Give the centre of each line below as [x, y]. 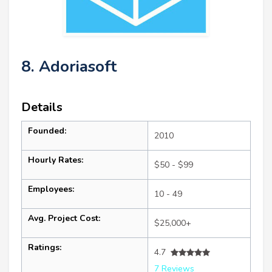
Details [42, 107]
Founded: [47, 131]
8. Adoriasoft [69, 67]
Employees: [51, 189]
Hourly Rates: [56, 160]
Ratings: [45, 248]
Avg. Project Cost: [64, 219]
